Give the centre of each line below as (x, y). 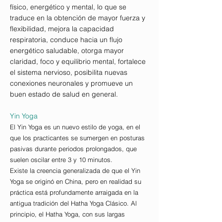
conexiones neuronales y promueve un (71, 83)
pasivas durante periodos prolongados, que (73, 149)
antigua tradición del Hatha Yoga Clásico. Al (73, 203)
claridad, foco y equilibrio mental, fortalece (78, 62)
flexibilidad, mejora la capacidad (62, 29)
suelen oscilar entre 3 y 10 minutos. (61, 160)
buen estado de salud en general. (64, 94)
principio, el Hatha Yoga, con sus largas (67, 214)
